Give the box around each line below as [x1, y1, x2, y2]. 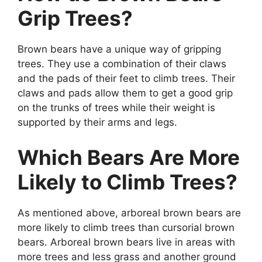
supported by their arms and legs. [18, 116, 177, 129]
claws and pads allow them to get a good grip [18, 87, 233, 99]
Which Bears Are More [18, 144, 240, 170]
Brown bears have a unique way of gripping [18, 43, 221, 56]
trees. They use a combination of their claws [18, 58, 226, 70]
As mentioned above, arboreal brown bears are [18, 206, 241, 219]
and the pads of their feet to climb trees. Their [18, 73, 235, 85]
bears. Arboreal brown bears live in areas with [18, 236, 235, 248]
